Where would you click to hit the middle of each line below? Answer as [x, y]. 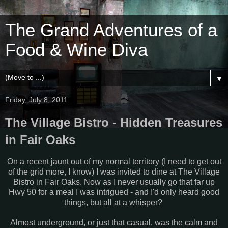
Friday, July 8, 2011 [36, 100]
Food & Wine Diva [76, 50]
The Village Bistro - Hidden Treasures [114, 122]
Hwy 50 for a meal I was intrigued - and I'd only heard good [114, 192]
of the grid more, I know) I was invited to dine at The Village [114, 172]
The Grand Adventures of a [111, 30]
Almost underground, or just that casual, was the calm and [114, 222]
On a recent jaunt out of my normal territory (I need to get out [114, 161]
